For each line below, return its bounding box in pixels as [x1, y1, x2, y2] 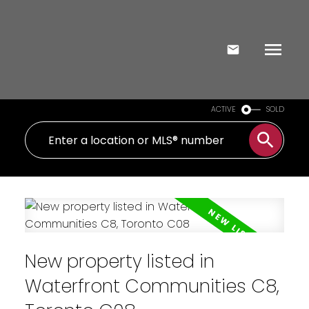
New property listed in [24, 248, 215, 275]
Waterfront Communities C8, [24, 273, 279, 299]
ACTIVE [211, 104, 237, 114]
